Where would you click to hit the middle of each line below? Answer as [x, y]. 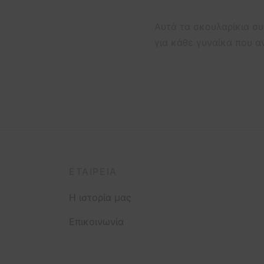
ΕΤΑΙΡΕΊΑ [93, 172]
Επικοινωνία [96, 221]
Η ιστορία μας [100, 198]
